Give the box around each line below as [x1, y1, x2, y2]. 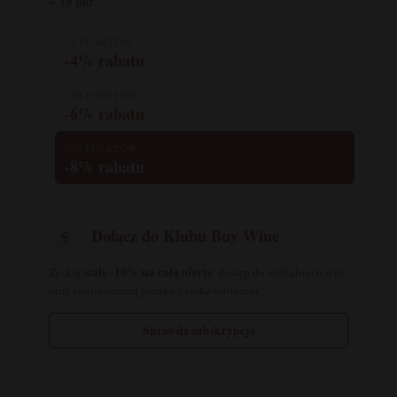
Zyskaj [49, 263, 83, 280]
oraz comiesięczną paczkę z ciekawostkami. [49, 281, 261, 298]
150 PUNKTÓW [65, 88, 137, 102]
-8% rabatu [65, 154, 145, 178]
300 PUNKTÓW [65, 141, 137, 155]
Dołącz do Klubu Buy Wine [91, 224, 279, 247]
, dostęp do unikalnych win [213, 263, 344, 280]
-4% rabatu [65, 48, 145, 72]
